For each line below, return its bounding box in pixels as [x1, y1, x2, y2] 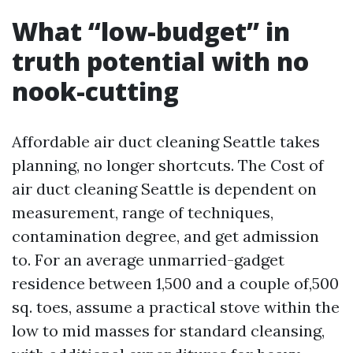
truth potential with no [12, 44, 309, 79]
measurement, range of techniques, [12, 203, 273, 223]
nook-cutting [12, 74, 179, 109]
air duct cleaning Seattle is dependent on [12, 179, 317, 199]
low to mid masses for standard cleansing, [12, 321, 325, 341]
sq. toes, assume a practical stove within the [12, 297, 340, 318]
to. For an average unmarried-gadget [12, 250, 284, 270]
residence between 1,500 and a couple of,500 [12, 273, 339, 294]
